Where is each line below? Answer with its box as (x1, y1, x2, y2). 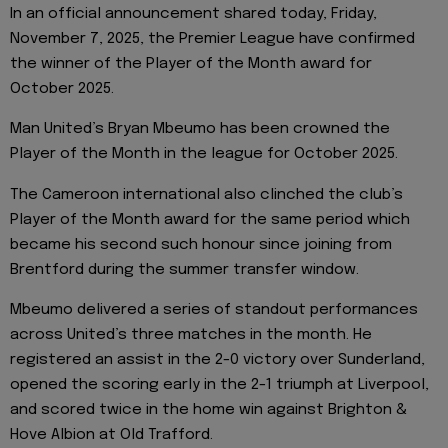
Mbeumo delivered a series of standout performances (10, 302, 418, 319)
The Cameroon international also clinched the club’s (10, 186, 403, 203)
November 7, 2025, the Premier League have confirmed (10, 31, 415, 48)
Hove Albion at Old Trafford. (10, 427, 213, 444)
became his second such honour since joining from (10, 236, 392, 253)
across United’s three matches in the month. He (10, 327, 372, 344)
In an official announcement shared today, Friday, (10, 6, 377, 23)
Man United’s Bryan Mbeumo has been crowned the (10, 121, 390, 138)
